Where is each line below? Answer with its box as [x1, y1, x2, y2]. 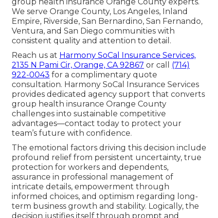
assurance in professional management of [12, 172, 173, 182]
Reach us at [12, 51, 59, 60]
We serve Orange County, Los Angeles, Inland [12, 7, 188, 17]
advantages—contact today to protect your [12, 119, 182, 128]
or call [144, 60, 172, 70]
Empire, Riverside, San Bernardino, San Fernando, [12, 17, 202, 26]
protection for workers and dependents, [12, 163, 168, 172]
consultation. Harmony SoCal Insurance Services [12, 80, 199, 90]
